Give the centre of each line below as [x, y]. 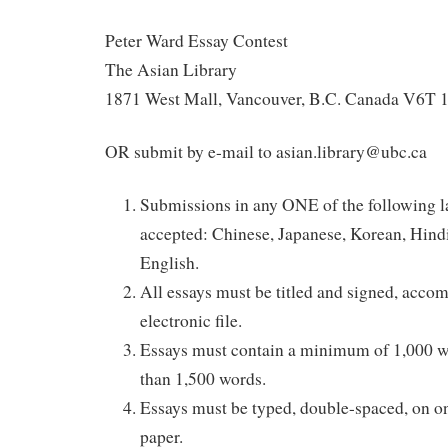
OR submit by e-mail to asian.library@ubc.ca [266, 151]
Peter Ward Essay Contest [196, 41]
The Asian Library [171, 70]
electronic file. [191, 320]
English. [169, 262]
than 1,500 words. [203, 378]
